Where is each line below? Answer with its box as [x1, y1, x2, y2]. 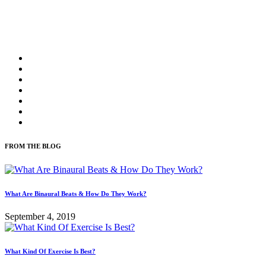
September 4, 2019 [5, 211, 75, 222]
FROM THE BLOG [5, 142, 61, 150]
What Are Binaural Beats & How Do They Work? [5, 189, 147, 197]
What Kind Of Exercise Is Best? [5, 248, 96, 255]
